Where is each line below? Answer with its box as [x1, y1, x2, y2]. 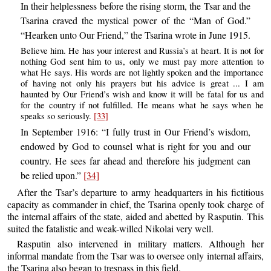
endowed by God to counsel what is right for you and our [20, 140, 251, 153]
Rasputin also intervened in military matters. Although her [17, 237, 264, 250]
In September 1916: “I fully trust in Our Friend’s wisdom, [20, 125, 251, 139]
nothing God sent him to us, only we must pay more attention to [20, 56, 264, 68]
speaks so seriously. [20, 110, 94, 122]
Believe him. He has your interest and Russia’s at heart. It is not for [20, 45, 264, 57]
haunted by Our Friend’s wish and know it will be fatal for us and [20, 88, 264, 100]
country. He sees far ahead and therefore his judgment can [20, 154, 251, 168]
